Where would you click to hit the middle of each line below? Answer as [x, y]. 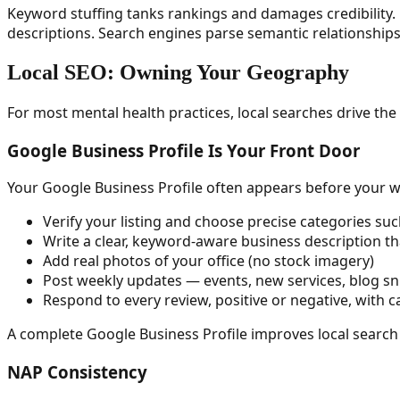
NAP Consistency [77, 372]
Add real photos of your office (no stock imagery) [208, 261]
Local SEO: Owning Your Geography [178, 72]
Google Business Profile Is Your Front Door [183, 150]
